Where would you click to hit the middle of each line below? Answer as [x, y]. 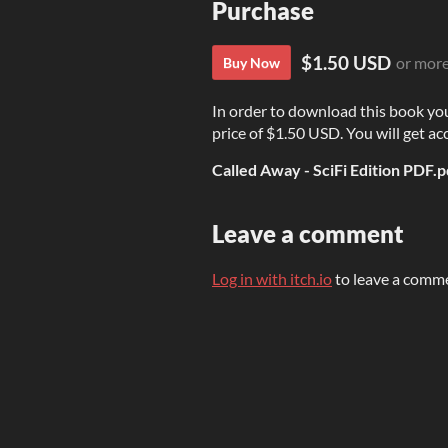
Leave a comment [308, 234]
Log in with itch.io [272, 279]
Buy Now [251, 63]
